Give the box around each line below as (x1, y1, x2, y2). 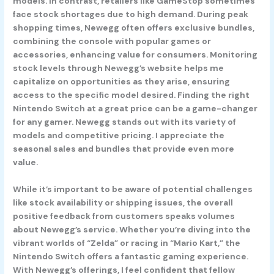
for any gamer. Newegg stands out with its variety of (13, 116, 237, 128)
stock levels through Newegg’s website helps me (13, 62, 224, 74)
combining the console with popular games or (13, 35, 212, 47)
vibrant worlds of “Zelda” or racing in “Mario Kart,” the (13, 237, 241, 249)
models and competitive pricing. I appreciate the (13, 130, 225, 141)
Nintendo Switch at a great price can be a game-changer (13, 103, 258, 114)
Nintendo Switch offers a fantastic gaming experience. (13, 251, 249, 262)
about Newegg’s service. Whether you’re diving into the (13, 224, 251, 235)
